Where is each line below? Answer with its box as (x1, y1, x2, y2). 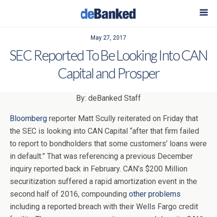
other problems (129, 189, 181, 199)
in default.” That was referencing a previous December (10, 152, 193, 161)
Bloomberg (10, 114, 47, 123)
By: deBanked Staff (76, 93, 141, 103)
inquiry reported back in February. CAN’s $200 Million (10, 164, 187, 173)
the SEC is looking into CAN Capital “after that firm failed (10, 126, 199, 136)
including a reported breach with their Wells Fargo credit (10, 202, 198, 211)
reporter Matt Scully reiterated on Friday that (47, 114, 198, 123)
